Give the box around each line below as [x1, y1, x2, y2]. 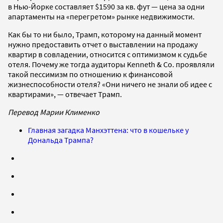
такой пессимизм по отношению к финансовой [8, 69, 173, 79]
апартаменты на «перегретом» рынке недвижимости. [8, 11, 195, 21]
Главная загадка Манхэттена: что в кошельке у [28, 124, 189, 135]
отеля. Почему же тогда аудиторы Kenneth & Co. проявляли [8, 59, 215, 69]
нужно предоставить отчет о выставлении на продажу [8, 39, 198, 49]
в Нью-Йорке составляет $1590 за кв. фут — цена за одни [8, 1, 205, 11]
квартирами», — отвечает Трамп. [8, 89, 122, 99]
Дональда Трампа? [28, 134, 94, 145]
